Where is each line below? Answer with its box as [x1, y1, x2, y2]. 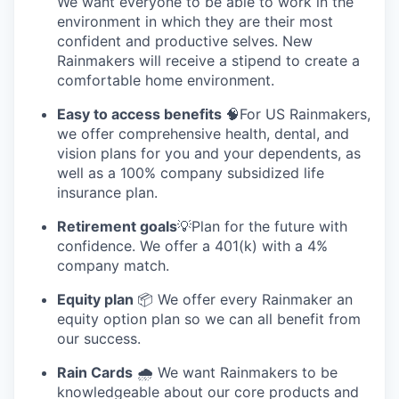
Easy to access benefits [57, 104, 225, 123]
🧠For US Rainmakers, [225, 104, 370, 123]
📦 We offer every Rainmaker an [137, 289, 353, 308]
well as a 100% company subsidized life [57, 163, 324, 182]
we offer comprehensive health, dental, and [57, 124, 349, 142]
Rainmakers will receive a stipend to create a [57, 51, 360, 69]
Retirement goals [57, 216, 177, 235]
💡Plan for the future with [177, 216, 347, 235]
